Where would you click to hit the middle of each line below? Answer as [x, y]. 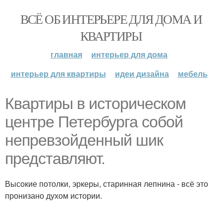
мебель [193, 74]
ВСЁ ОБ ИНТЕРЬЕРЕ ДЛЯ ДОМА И [111, 19]
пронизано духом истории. [54, 195]
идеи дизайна [142, 74]
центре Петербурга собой [94, 122]
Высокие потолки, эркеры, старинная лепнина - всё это [107, 184]
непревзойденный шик [84, 140]
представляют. [55, 159]
